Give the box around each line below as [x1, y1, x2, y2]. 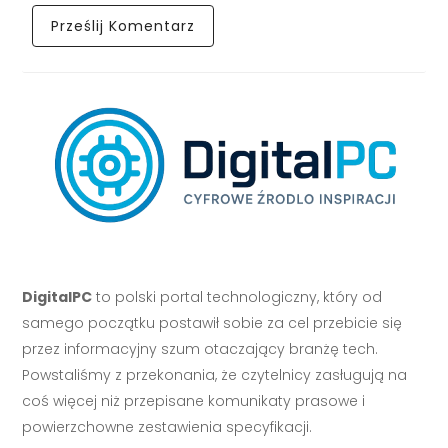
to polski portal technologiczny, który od [92, 287, 383, 308]
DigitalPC [22, 287, 93, 308]
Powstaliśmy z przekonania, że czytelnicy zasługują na [22, 365, 408, 386]
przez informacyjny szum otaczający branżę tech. [22, 339, 379, 360]
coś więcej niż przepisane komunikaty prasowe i [22, 391, 366, 412]
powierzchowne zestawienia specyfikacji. [22, 417, 313, 438]
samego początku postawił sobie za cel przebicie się [22, 313, 403, 334]
